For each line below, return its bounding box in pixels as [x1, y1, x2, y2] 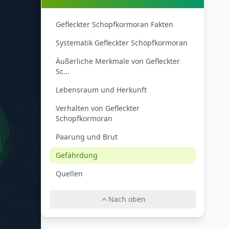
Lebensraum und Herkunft [56, 85, 147, 95]
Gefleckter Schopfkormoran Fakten [56, 19, 173, 29]
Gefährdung [56, 150, 98, 160]
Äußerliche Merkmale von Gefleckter [56, 56, 180, 66]
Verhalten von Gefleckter [56, 103, 140, 113]
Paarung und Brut [56, 132, 118, 142]
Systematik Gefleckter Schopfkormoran [56, 38, 188, 48]
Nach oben [108, 194, 146, 204]
